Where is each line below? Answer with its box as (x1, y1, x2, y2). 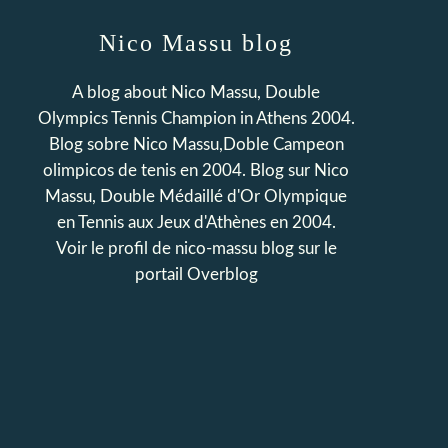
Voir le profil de (55, 240, 175, 257)
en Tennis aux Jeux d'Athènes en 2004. (56, 214, 336, 231)
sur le (293, 240, 337, 257)
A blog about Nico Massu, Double (72, 84, 320, 101)
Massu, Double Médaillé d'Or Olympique (45, 188, 347, 205)
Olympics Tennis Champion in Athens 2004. (37, 110, 355, 127)
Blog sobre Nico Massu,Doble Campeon (48, 136, 344, 153)
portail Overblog (134, 266, 258, 283)
